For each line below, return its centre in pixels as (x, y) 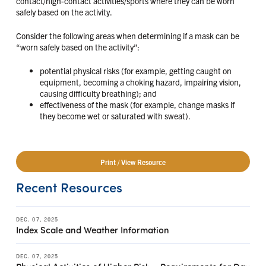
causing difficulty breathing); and (98, 93)
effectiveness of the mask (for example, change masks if (137, 104)
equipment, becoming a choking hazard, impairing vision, (140, 82)
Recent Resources (69, 187)
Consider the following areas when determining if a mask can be (127, 35)
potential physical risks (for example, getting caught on (135, 70)
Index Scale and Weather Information (92, 230)
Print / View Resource (133, 161)
